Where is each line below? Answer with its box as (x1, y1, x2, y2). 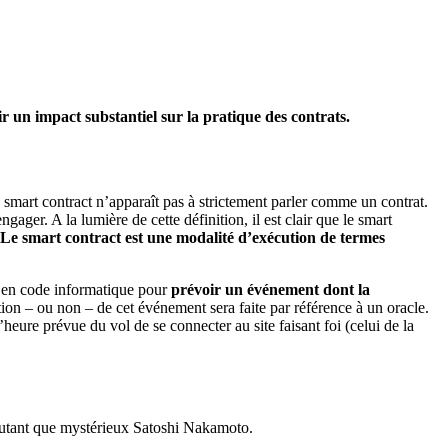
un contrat (357, 192, 424, 210)
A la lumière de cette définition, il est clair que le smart (51, 210, 392, 228)
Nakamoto (183, 419, 249, 437)
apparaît (109, 192, 159, 210)
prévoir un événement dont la (171, 280, 370, 298)
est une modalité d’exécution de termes (121, 228, 385, 246)
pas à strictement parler (159, 192, 307, 210)
